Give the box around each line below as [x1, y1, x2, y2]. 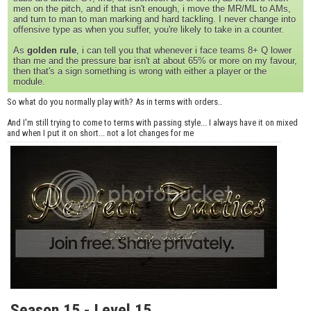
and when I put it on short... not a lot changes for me [7, 127, 194, 138]
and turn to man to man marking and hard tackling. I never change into [13, 13, 296, 24]
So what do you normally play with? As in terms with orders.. [7, 96, 222, 107]
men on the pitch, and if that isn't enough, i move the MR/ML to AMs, [13, 3, 291, 14]
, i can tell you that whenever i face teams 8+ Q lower [76, 44, 292, 56]
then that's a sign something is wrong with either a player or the [13, 65, 267, 76]
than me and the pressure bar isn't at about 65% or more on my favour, [13, 55, 297, 66]
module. [13, 76, 45, 87]
